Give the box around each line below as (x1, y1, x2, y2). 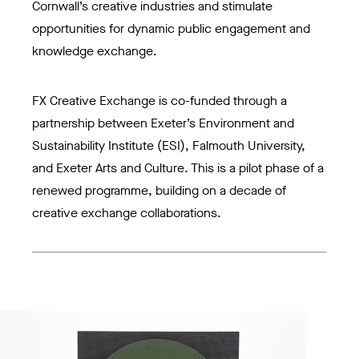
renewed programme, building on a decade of (32, 182, 286, 200)
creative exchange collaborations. (32, 204, 221, 222)
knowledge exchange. (32, 42, 157, 60)
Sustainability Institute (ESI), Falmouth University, (32, 137, 305, 155)
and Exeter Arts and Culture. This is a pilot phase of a (32, 159, 324, 177)
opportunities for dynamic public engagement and (32, 20, 310, 38)
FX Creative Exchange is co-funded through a (32, 92, 287, 110)
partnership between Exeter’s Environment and (32, 115, 294, 132)
